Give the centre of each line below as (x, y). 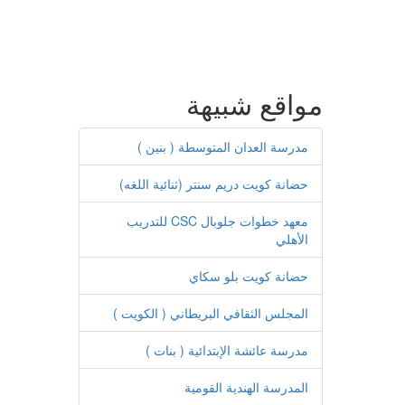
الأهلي (292, 239)
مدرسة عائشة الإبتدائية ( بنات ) (227, 350)
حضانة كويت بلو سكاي (249, 276)
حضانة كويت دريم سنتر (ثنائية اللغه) (214, 184)
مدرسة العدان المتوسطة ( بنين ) (223, 146)
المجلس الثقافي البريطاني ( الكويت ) (211, 313)
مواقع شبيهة (254, 104)
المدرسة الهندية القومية (246, 387)
